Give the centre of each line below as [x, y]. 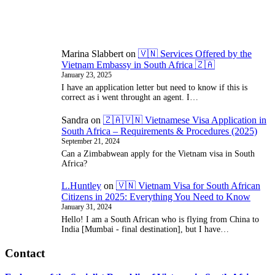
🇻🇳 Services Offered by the [195, 54]
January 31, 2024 [87, 207]
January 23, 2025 [87, 75]
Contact [25, 253]
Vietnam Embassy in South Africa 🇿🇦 [138, 65]
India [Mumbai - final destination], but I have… [145, 230]
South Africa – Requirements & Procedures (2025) [159, 131]
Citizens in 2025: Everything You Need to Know [156, 197]
